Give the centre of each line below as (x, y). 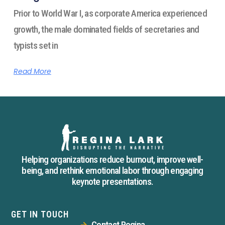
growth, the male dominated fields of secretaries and (106, 29)
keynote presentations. (113, 181)
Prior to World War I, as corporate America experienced (110, 13)
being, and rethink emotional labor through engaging (113, 170)
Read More (32, 71)
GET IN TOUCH (40, 215)
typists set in (36, 45)
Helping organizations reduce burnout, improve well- (113, 159)
